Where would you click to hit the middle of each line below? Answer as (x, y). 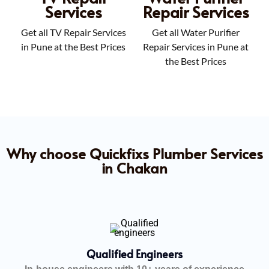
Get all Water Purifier (196, 32)
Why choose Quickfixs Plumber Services (134, 153)
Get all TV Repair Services (73, 32)
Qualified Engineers (134, 253)
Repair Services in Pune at (196, 46)
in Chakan (134, 168)
